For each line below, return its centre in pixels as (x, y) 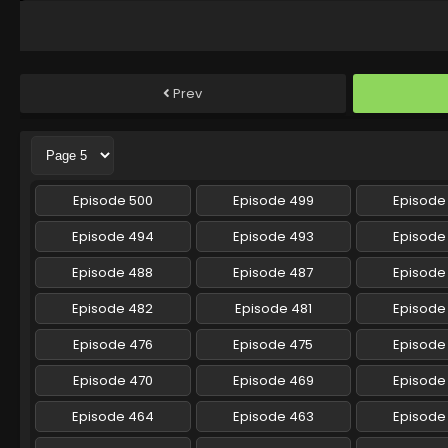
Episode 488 (113, 273)
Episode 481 (273, 309)
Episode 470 (112, 381)
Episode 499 (273, 201)
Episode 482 (113, 309)
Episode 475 (273, 345)
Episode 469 (273, 381)
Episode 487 (273, 273)
